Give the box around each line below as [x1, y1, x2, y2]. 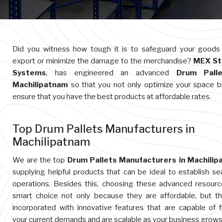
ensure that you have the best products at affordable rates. [12, 92, 212, 101]
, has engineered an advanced [46, 68, 176, 77]
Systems [12, 68, 47, 77]
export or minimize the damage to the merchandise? [12, 56, 194, 65]
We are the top [12, 156, 67, 165]
